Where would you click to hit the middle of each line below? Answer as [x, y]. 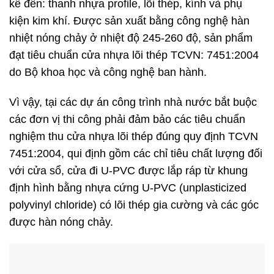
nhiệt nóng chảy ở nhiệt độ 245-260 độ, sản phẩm [131, 38]
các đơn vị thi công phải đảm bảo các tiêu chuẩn [127, 120]
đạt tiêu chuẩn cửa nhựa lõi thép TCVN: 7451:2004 [134, 55]
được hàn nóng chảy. [64, 222]
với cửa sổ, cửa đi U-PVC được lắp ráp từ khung [128, 171]
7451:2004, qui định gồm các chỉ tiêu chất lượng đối [136, 154]
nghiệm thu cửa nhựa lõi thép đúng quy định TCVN [134, 137]
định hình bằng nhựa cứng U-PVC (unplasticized [128, 188]
